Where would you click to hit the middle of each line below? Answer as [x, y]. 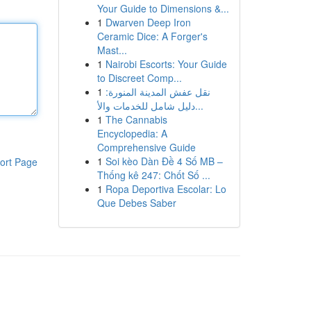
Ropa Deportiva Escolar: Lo [166, 189]
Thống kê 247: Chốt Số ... [153, 175]
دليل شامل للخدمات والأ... [199, 106]
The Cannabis [136, 119]
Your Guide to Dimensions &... [163, 8]
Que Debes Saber [136, 203]
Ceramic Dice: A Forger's [152, 36]
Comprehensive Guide [146, 147]
